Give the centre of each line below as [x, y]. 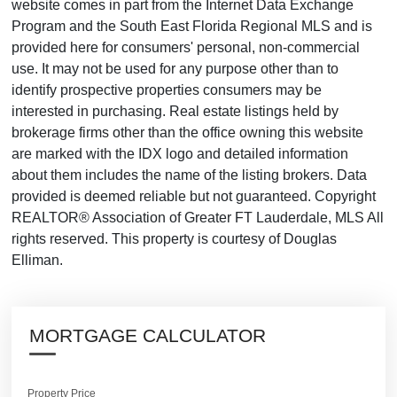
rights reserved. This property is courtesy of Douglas [174, 238]
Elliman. [37, 260]
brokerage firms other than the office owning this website [187, 132]
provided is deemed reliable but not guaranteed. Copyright [194, 196]
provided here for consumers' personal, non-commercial [186, 47]
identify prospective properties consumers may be [167, 90]
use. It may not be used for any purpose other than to [175, 68]
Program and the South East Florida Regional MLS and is [192, 26]
